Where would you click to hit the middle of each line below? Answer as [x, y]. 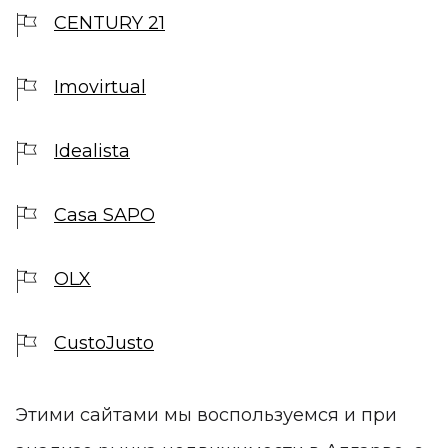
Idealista [92, 150]
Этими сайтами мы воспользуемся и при [206, 414]
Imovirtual [100, 86]
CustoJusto [104, 342]
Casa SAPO [104, 214]
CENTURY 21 [109, 22]
